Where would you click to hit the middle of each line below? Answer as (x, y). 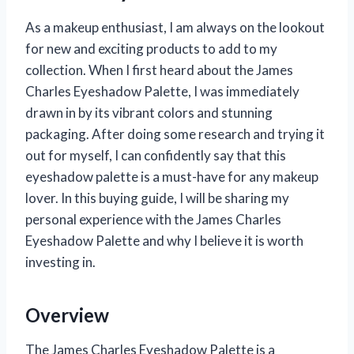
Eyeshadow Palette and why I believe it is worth (164, 241)
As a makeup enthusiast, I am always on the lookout (175, 28)
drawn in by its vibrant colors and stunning (149, 113)
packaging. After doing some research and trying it (175, 134)
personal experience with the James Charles (153, 220)
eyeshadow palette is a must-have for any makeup (172, 177)
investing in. (60, 262)
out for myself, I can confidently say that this (156, 156)
